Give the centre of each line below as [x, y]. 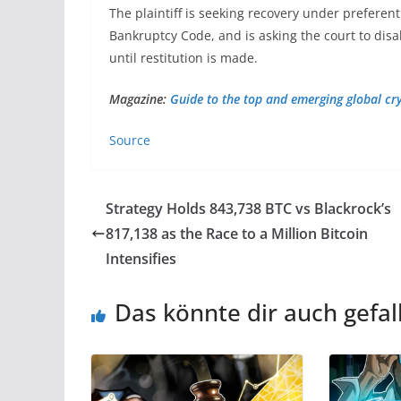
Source [130, 140]
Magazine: [140, 98]
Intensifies [141, 258]
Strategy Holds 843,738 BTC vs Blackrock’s [248, 208]
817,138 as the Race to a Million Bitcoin [237, 233]
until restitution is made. [183, 57]
